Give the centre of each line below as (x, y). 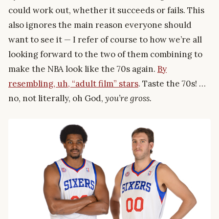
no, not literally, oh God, (57, 98)
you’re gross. (128, 98)
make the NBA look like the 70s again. (83, 69)
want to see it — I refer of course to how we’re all (105, 39)
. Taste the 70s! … (172, 83)
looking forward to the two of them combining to (105, 54)
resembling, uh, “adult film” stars (73, 83)
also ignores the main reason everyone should (100, 25)
